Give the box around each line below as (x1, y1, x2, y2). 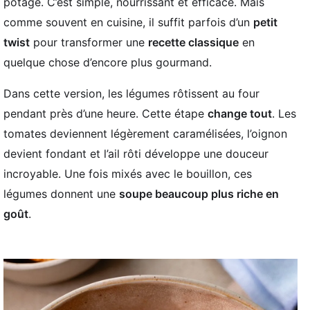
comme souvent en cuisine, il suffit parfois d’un (3, 15, 253, 29)
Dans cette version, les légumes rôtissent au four (3, 86, 259, 100)
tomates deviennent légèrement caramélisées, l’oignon (3, 126, 287, 140)
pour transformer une (30, 35, 148, 49)
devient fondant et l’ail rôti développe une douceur (3, 146, 268, 161)
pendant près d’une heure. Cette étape (3, 106, 208, 120)
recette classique (148, 35, 239, 49)
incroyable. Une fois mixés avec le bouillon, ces (3, 166, 252, 181)
